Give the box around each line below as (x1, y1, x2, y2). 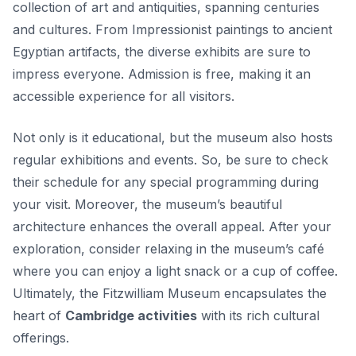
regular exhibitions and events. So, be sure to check (13, 151, 328, 168)
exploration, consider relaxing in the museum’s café (13, 240, 324, 257)
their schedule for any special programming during (13, 173, 319, 190)
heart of (13, 307, 65, 323)
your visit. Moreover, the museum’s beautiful (13, 195, 282, 212)
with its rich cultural (197, 307, 319, 323)
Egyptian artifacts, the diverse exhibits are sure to (13, 43, 311, 60)
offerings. (13, 329, 69, 346)
